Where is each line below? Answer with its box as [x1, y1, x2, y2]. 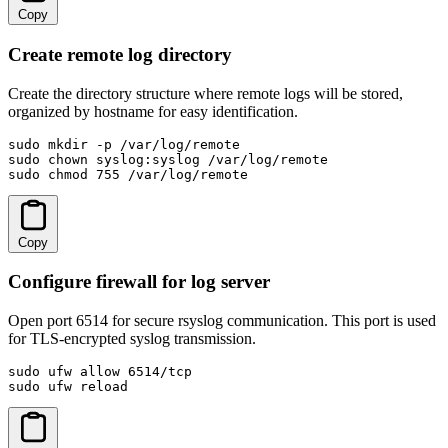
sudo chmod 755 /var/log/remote [8, 166, 248, 182]
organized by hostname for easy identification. [8, 102, 298, 120]
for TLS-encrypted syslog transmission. [8, 330, 256, 348]
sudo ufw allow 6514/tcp [8, 364, 192, 380]
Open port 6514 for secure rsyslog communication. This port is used [8, 312, 436, 330]
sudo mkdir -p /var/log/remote [8, 136, 240, 152]
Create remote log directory [8, 43, 232, 65]
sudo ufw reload [8, 379, 128, 395]
